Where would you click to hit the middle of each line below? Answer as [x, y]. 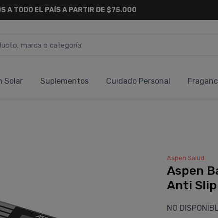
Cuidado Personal [138, 81]
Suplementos [64, 81]
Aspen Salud [185, 158]
